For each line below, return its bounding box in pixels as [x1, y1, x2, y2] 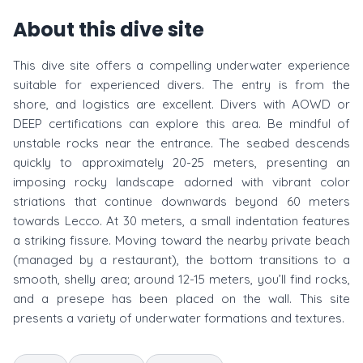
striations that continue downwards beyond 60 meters [13, 194, 350, 209]
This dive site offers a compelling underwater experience [13, 58, 350, 73]
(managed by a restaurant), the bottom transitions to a [13, 252, 350, 267]
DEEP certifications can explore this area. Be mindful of [13, 116, 350, 131]
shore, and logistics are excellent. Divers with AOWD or [13, 96, 350, 112]
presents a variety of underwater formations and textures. [13, 310, 344, 326]
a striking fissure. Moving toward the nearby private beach [13, 233, 350, 248]
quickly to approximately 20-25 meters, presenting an [13, 155, 350, 170]
